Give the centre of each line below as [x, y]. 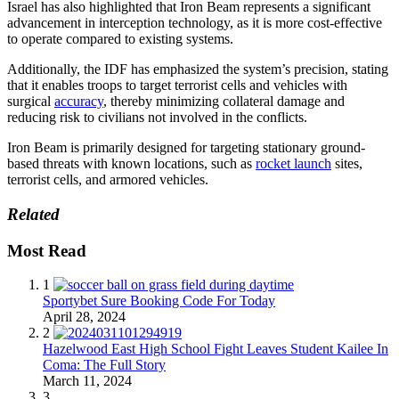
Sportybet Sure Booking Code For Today [159, 301]
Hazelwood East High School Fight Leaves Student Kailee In [216, 349]
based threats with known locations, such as [131, 164]
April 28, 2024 [84, 317]
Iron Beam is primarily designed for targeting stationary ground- [186, 148]
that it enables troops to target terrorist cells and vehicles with [177, 85]
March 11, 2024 [87, 381]
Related [33, 215]
